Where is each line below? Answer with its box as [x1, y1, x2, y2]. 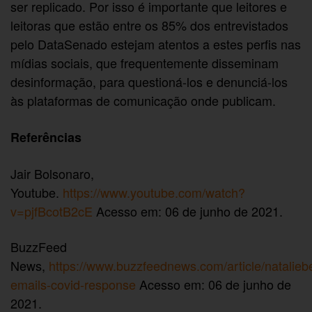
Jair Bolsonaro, [10, 164, 95, 182]
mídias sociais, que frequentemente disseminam [10, 53, 279, 72]
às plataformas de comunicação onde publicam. [10, 91, 276, 109]
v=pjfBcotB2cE [10, 201, 93, 220]
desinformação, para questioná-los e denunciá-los [10, 72, 288, 91]
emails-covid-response [10, 275, 136, 294]
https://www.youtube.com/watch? [63, 182, 246, 201]
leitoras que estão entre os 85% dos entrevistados [10, 15, 289, 34]
